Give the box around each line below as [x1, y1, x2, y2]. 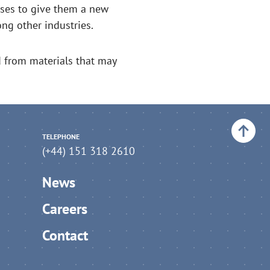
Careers [42, 199, 87, 218]
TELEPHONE [42, 132, 80, 141]
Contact [42, 226, 88, 245]
